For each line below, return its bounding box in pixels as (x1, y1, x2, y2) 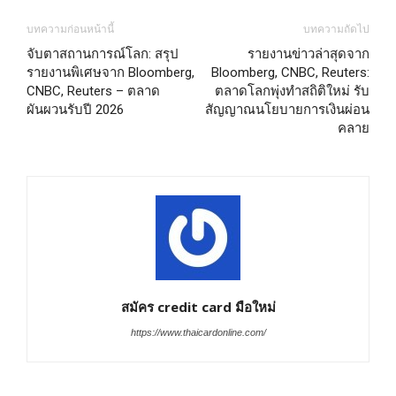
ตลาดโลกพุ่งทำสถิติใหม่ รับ (215, 83, 369, 99)
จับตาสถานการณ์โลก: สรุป (27, 46, 179, 62)
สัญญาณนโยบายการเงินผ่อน (205, 102, 369, 118)
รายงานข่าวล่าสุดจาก (247, 46, 369, 62)
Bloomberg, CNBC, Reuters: (211, 65, 369, 80)
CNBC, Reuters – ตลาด (27, 83, 160, 99)
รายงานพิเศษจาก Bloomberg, (27, 65, 194, 80)
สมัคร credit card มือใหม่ (120, 298, 276, 316)
